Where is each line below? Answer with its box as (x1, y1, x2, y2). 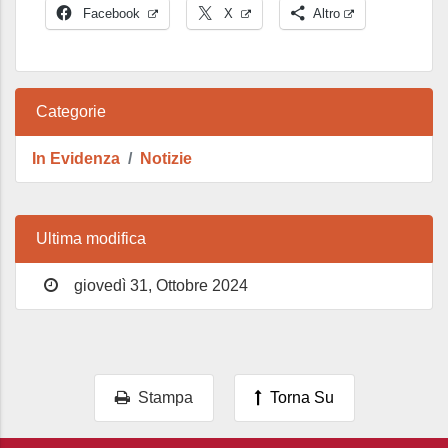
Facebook (83, 6, 140, 21)
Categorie (36, 103, 106, 120)
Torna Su (261, 389, 334, 406)
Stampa (129, 389, 193, 406)
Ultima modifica (36, 230, 146, 247)
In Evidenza (32, 150, 120, 167)
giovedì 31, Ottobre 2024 (70, 277, 248, 294)
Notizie (140, 150, 192, 167)
